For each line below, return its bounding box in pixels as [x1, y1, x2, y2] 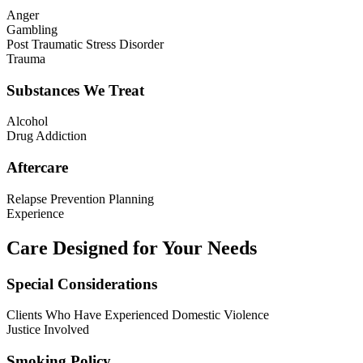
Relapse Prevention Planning [6, 191, 154, 206]
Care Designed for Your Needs [6, 237, 257, 258]
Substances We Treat [6, 81, 144, 99]
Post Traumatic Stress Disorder [6, 37, 164, 52]
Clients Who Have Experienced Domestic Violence [6, 308, 269, 322]
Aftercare [6, 159, 68, 177]
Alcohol [6, 114, 48, 129]
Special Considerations [6, 275, 157, 293]
